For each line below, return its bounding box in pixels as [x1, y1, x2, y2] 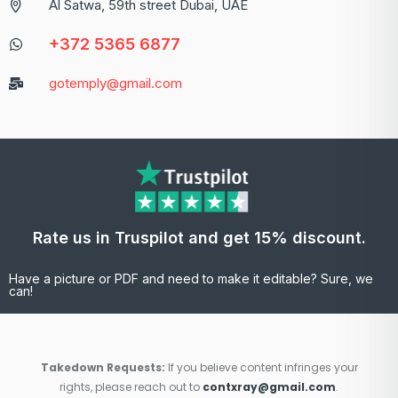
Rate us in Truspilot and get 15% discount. [32, 228, 366, 248]
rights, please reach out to [60, 379, 203, 395]
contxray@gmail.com [203, 379, 336, 395]
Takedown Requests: [40, 360, 165, 376]
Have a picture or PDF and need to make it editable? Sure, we [9, 271, 373, 287]
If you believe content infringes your [164, 360, 358, 376]
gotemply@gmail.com [49, 75, 182, 92]
